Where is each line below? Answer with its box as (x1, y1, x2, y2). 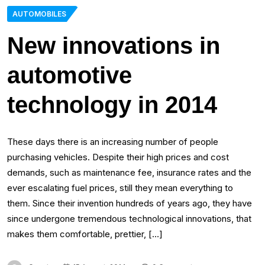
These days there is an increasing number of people (7, 136, 218, 148)
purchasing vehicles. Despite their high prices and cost (7, 151, 229, 163)
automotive (7, 62, 132, 89)
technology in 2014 (7, 92, 217, 118)
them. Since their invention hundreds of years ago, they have (7, 198, 252, 209)
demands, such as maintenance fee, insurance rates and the (7, 167, 251, 179)
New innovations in (7, 33, 220, 59)
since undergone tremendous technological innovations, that (7, 213, 251, 225)
